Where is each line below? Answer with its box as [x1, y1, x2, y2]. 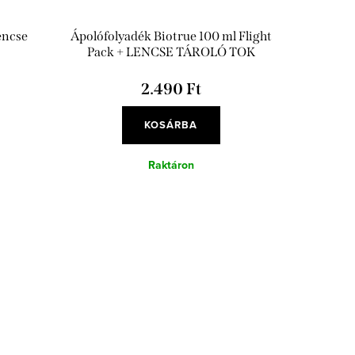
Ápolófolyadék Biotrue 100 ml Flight [70, 29, 272, 44]
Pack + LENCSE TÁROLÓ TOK [86, 44, 255, 60]
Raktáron [147, 157, 194, 174]
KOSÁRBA [144, 117, 198, 133]
